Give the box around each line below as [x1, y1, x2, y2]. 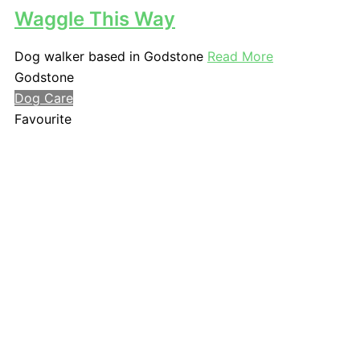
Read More [207, 47, 273, 64]
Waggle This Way [14, 7, 175, 31]
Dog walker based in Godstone [14, 47, 207, 64]
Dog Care [14, 89, 73, 106]
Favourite [14, 110, 72, 127]
